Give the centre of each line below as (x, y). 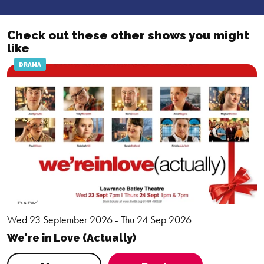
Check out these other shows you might (128, 35)
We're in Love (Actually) (72, 238)
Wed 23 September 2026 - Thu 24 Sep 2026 (99, 220)
